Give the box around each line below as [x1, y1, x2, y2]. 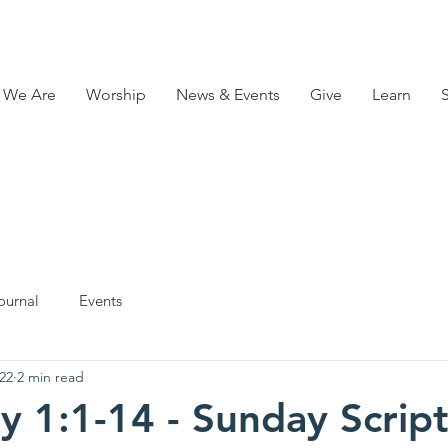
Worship [86, 85, 146, 104]
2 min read [17, 367, 84, 386]
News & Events [176, 85, 280, 104]
